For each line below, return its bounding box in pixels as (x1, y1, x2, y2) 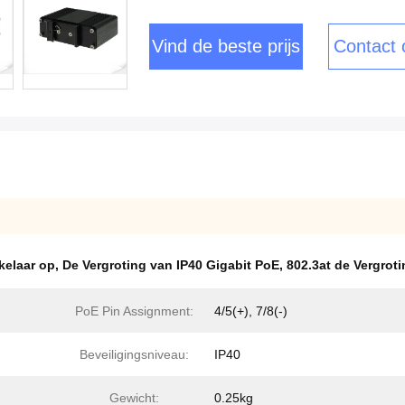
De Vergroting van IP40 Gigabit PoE (62, 258, 279, 272)
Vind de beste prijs (152, 36, 300, 56)
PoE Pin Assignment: (74, 304, 193, 318)
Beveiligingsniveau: (79, 347, 189, 362)
